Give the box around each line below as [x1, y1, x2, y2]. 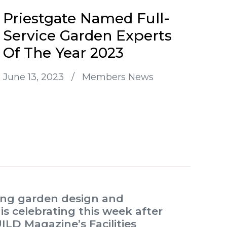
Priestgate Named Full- [3, 10, 170, 27]
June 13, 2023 [3, 71, 66, 83]
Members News [82, 71, 154, 83]
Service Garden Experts [3, 27, 172, 45]
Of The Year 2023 [3, 44, 124, 62]
